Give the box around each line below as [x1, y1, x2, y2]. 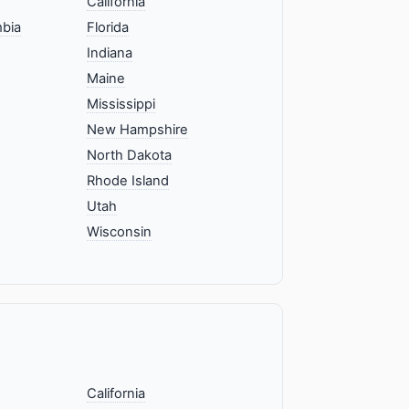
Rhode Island [87, 173, 170, 190]
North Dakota [87, 147, 173, 164]
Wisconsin [87, 224, 152, 241]
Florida [87, 19, 130, 37]
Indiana [87, 45, 133, 62]
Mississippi [87, 96, 156, 113]
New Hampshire [87, 121, 189, 139]
